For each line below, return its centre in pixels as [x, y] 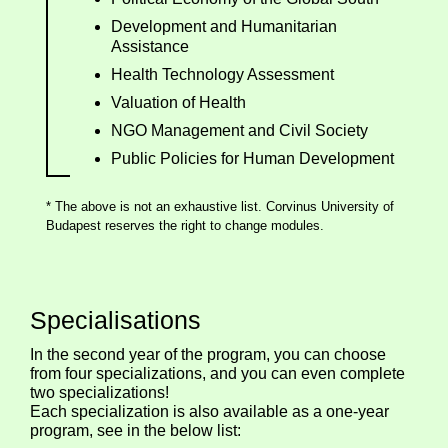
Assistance [150, 46]
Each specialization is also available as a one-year [209, 411]
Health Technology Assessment [222, 74]
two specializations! [99, 392]
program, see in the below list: [135, 430]
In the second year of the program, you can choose [208, 354]
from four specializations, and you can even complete [217, 373]
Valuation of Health [178, 102]
